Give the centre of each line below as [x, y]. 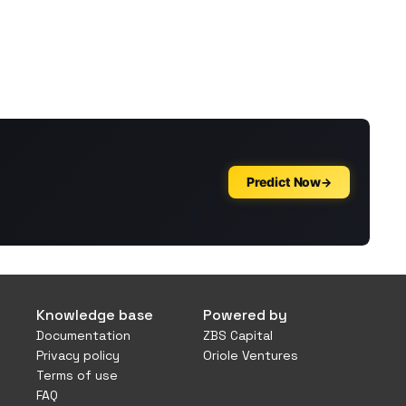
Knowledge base [95, 315]
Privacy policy [78, 355]
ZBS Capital [238, 335]
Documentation [83, 335]
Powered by [245, 315]
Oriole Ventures [251, 355]
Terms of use [77, 375]
